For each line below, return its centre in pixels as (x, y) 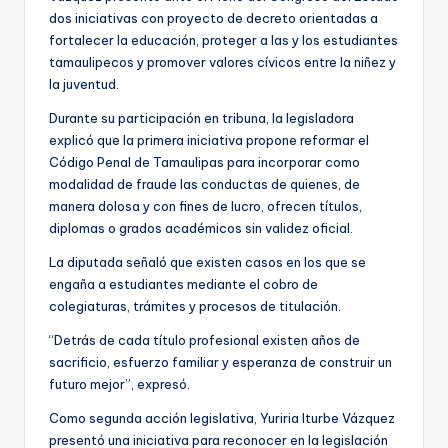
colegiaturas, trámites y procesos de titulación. (195, 306)
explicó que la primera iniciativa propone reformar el (209, 140)
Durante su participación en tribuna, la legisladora (201, 118)
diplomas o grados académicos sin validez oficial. (201, 228)
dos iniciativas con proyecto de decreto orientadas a (213, 18)
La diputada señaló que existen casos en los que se (207, 262)
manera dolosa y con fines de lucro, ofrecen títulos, (205, 206)
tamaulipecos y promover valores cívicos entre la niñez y (222, 62)
